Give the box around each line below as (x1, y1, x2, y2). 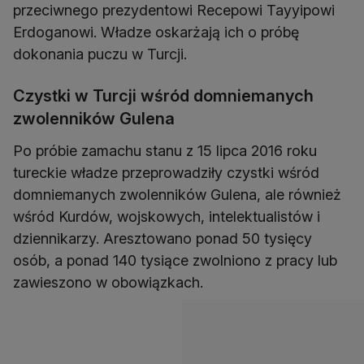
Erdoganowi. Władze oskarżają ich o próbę (13, 24, 299, 41)
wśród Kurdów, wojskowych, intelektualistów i (13, 208, 320, 226)
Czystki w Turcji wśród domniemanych (13, 86, 314, 106)
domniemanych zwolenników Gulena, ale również (13, 186, 341, 204)
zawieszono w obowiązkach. (13, 274, 203, 292)
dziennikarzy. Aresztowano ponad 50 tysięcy (13, 230, 312, 248)
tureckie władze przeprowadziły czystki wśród (13, 164, 319, 182)
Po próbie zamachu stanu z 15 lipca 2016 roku (13, 142, 317, 160)
